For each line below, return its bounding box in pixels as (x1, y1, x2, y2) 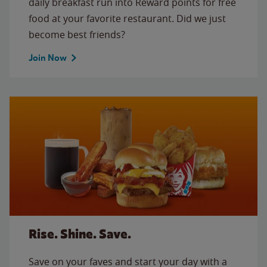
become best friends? (29, 27, 125, 41)
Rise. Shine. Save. (29, 225, 131, 242)
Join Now (29, 52, 67, 63)
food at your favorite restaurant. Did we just (29, 11, 226, 25)
